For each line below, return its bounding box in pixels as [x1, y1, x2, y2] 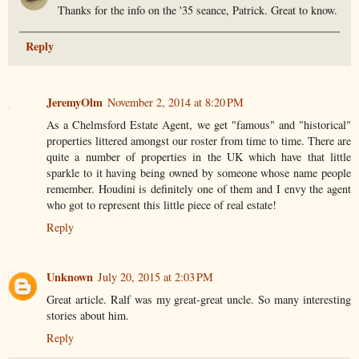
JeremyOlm [46, 93, 103, 111]
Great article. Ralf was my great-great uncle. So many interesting [46, 291, 351, 307]
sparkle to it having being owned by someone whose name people [46, 164, 351, 180]
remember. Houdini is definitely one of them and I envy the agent [46, 180, 351, 196]
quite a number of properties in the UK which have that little [46, 148, 351, 164]
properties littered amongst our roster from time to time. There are [46, 132, 351, 148]
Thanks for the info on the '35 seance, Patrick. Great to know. [58, 2, 338, 18]
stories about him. [46, 307, 129, 323]
